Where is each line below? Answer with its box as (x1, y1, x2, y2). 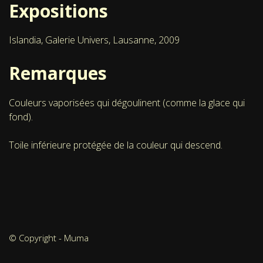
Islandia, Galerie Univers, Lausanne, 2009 (9, 33, 180, 47)
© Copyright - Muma (9, 231, 89, 244)
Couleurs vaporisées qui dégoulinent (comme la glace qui (9, 96, 245, 109)
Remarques (9, 61, 107, 86)
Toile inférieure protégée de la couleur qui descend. (9, 138, 222, 151)
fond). (9, 110, 33, 123)
